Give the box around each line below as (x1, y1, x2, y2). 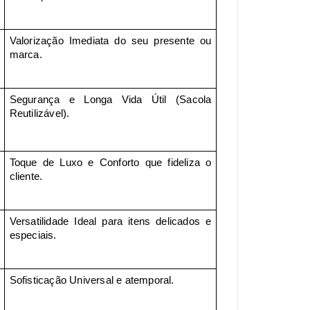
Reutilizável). (9, 107, 70, 119)
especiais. (9, 229, 57, 241)
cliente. (9, 170, 43, 182)
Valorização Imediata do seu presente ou (9, 35, 212, 46)
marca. (9, 48, 42, 60)
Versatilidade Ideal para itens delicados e (9, 215, 212, 227)
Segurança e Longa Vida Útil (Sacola (9, 93, 212, 105)
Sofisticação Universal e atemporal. (9, 274, 174, 286)
